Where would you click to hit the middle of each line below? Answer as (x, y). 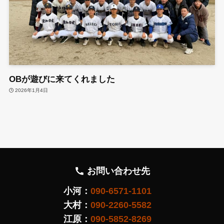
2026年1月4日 (32, 90)
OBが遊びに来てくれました (62, 79)
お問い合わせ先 (117, 171)
